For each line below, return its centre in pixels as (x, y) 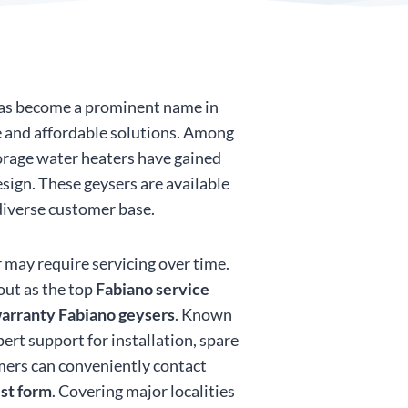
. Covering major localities (143, 391)
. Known (204, 314)
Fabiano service (153, 289)
